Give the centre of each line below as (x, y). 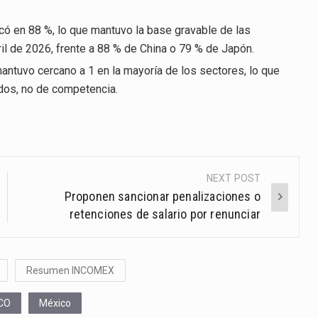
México (55, 303)
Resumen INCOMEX (70, 271)
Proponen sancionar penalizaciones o (162, 197)
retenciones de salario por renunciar (165, 214)
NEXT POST (234, 179)
